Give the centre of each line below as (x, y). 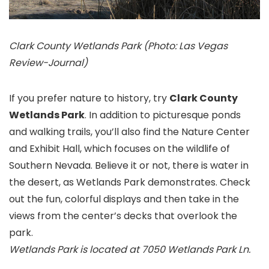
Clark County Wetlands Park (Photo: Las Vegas (118, 46)
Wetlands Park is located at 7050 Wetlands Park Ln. (130, 249)
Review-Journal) (48, 62)
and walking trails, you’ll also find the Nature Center (129, 131)
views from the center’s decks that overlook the (123, 216)
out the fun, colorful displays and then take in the (124, 199)
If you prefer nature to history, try (89, 98)
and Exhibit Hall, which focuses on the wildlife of (119, 148)
